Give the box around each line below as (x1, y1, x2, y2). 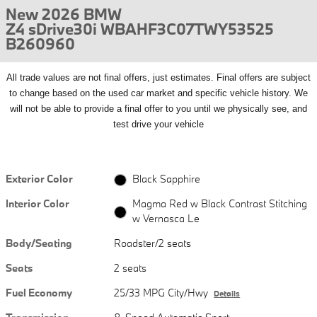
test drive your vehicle (113, 119, 204, 129)
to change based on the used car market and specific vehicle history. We (9, 88, 308, 98)
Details (214, 289, 241, 299)
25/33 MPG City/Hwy (114, 286, 209, 300)
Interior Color (6, 197, 69, 211)
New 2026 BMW (6, 4, 122, 24)
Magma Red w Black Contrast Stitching (132, 197, 307, 211)
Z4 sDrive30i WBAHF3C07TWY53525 (6, 18, 274, 39)
